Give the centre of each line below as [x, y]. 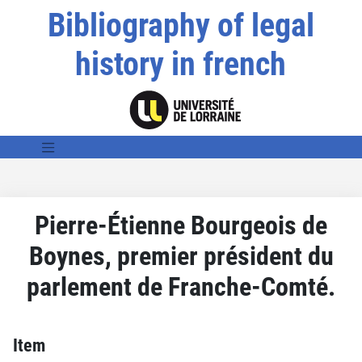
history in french [181, 64]
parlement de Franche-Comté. [181, 286]
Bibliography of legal [181, 25]
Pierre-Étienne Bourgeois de [181, 225]
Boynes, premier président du [181, 256]
